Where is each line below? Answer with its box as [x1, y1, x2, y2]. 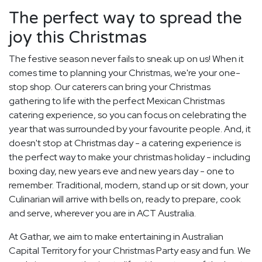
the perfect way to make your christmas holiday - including [9, 151, 250, 164]
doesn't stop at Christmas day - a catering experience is [9, 137, 241, 150]
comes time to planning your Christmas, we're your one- [9, 67, 240, 80]
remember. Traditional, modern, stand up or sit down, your [9, 179, 249, 192]
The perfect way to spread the [9, 8, 242, 29]
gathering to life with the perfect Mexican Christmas [9, 95, 225, 108]
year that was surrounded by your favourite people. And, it [9, 123, 251, 136]
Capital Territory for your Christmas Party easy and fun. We [9, 244, 251, 257]
